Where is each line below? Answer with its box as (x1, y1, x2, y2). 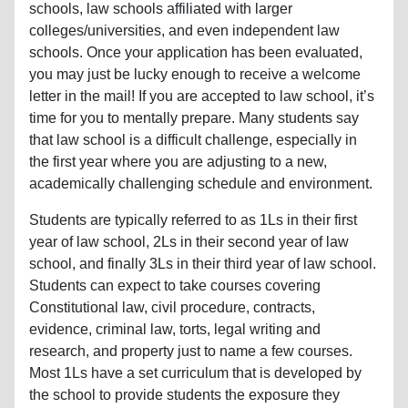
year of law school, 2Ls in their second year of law (29, 233, 349, 250)
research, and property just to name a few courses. (29, 342, 352, 359)
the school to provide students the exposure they (29, 386, 340, 403)
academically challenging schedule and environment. (29, 175, 372, 191)
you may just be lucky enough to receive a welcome (29, 66, 361, 82)
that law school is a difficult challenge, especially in (29, 131, 357, 148)
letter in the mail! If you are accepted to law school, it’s (29, 87, 374, 104)
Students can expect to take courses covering (29, 277, 321, 293)
